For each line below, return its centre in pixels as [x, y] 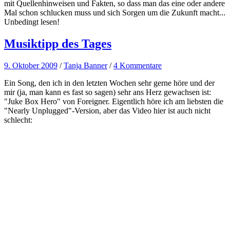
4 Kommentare [138, 65]
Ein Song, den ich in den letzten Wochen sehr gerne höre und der [109, 83]
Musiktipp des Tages [58, 43]
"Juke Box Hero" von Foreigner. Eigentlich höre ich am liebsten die [114, 101]
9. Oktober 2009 [31, 65]
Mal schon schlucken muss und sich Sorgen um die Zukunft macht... [115, 12]
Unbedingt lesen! [32, 22]
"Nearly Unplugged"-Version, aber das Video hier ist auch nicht [107, 110]
